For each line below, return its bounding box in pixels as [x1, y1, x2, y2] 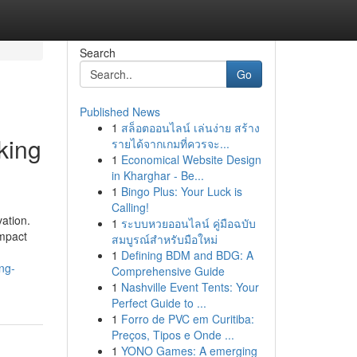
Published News [79, 104, 160, 120]
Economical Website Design [120, 151, 261, 167]
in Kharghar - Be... [111, 167, 204, 183]
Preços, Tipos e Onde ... [111, 327, 234, 343]
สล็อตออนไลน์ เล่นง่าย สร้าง [120, 120, 260, 135]
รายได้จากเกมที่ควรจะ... [111, 135, 229, 151]
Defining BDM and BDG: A [120, 247, 253, 263]
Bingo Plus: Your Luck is [120, 183, 242, 199]
